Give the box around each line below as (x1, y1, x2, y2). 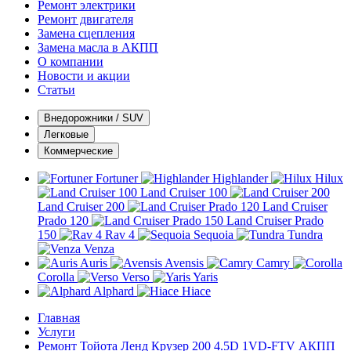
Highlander (212, 172, 268, 185)
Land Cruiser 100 (140, 186, 227, 199)
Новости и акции (38, 69, 130, 82)
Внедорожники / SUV (44, 112, 143, 124)
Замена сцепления (38, 27, 135, 40)
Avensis (165, 256, 204, 270)
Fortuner (96, 172, 138, 185)
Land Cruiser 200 (38, 200, 125, 213)
